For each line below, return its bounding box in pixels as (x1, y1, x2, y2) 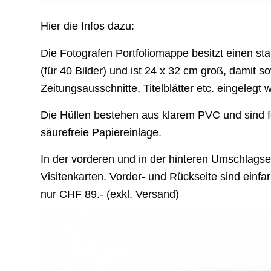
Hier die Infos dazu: (41, 20, 134, 33)
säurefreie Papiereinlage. (41, 126, 162, 139)
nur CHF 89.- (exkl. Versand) (41, 188, 179, 201)
